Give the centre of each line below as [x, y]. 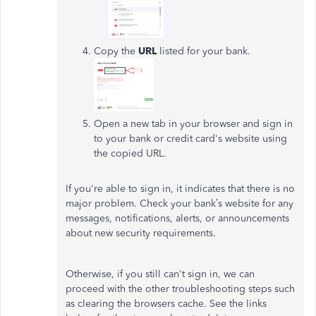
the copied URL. [130, 153]
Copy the [116, 51]
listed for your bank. [203, 51]
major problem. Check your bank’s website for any [180, 203]
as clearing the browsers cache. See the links [166, 303]
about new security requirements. [142, 233]
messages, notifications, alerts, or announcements [177, 218]
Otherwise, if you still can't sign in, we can [160, 274]
